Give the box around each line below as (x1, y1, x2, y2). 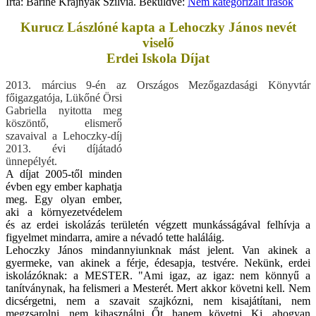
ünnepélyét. (6, 155, 57, 168)
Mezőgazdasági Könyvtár (188, 79, 311, 92)
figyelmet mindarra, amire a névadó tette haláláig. (6, 231, 224, 244)
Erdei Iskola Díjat (107, 51, 209, 66)
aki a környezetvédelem (6, 206, 122, 219)
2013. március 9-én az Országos (6, 79, 189, 92)
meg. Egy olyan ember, (6, 193, 122, 206)
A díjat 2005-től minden (6, 168, 122, 181)
